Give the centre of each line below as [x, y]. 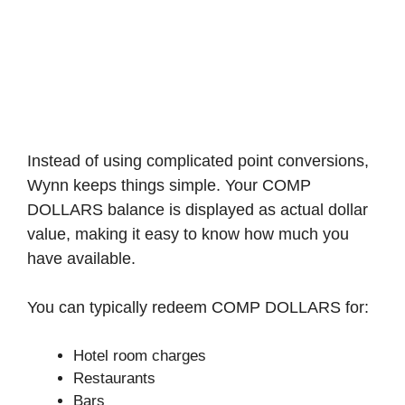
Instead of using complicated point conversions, [198, 161]
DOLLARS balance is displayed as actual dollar [198, 210]
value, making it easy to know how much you [188, 235]
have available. [81, 259]
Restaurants [114, 379]
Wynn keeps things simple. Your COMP [169, 186]
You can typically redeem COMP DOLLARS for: [198, 308]
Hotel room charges [140, 356]
